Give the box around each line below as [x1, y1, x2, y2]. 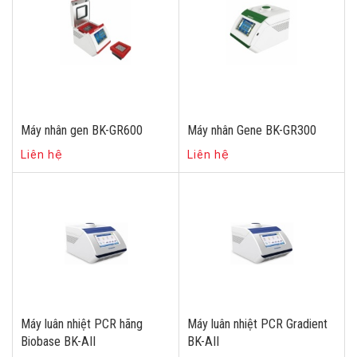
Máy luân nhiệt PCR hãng [21, 316, 143, 331]
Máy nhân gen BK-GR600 [21, 123, 143, 138]
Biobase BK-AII [21, 334, 96, 349]
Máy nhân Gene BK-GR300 [186, 123, 316, 138]
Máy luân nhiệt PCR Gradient [186, 316, 328, 331]
